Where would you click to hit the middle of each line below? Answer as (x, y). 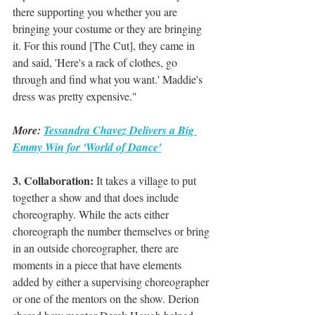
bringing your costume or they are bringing (109, 28)
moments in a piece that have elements (98, 265)
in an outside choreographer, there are (97, 248)
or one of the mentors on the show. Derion (107, 298)
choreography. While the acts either (92, 214)
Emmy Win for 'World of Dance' (87, 147)
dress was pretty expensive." (75, 96)
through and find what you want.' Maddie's (109, 79)
